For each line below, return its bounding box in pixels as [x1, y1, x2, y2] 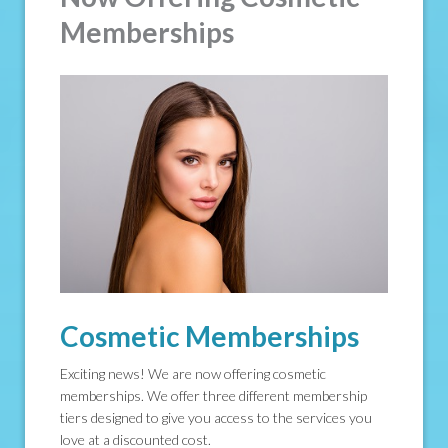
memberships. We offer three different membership [60, 387, 367, 405]
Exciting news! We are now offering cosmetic [60, 365, 326, 383]
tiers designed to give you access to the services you [60, 409, 372, 427]
